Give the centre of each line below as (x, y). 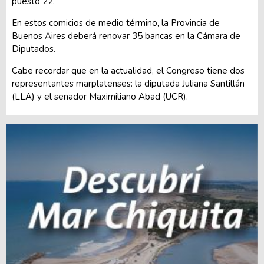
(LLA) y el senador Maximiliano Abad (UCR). (100, 96)
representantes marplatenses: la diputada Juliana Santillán (128, 83)
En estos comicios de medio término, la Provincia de (116, 23)
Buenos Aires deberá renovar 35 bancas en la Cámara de (126, 36)
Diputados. (34, 49)
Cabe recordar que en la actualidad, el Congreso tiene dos (128, 70)
